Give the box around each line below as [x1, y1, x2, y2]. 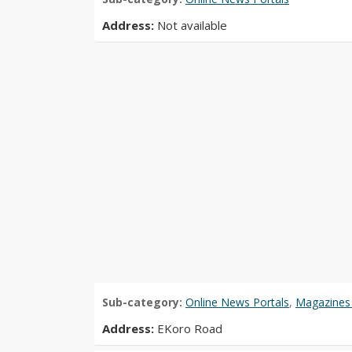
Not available [157, 16, 227, 33]
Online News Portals [185, 294, 289, 310]
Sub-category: [102, 294, 185, 310]
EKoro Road [157, 320, 222, 336]
